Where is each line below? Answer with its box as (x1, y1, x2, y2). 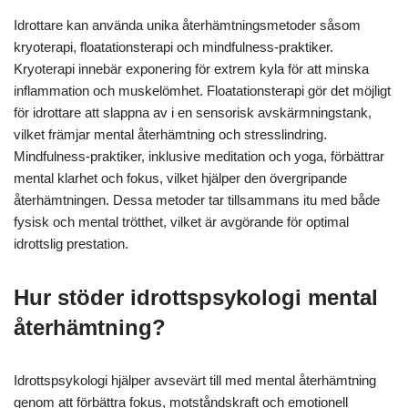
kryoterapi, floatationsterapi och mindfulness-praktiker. (14, 39, 333, 56)
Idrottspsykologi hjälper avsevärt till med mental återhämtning (14, 372, 376, 389)
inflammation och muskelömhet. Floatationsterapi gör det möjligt (14, 83, 391, 99)
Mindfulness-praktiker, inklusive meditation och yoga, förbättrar (14, 148, 384, 165)
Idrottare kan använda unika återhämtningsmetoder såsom (14, 17, 361, 34)
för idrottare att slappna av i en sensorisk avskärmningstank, (14, 105, 372, 121)
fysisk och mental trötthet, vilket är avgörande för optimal (14, 214, 349, 230)
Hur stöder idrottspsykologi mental (14, 285, 378, 311)
